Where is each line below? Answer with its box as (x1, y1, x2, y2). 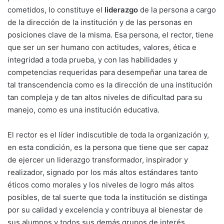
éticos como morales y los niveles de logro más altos (7, 179, 194, 189)
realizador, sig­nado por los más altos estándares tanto (7, 167, 198, 177)
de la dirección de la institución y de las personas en (7, 17, 192, 27)
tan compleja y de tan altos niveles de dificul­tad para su (7, 92, 202, 102)
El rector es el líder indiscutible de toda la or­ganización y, (7, 129, 209, 139)
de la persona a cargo (140, 4, 216, 14)
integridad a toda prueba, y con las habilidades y (7, 54, 177, 64)
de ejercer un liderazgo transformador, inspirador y (7, 154, 188, 164)
